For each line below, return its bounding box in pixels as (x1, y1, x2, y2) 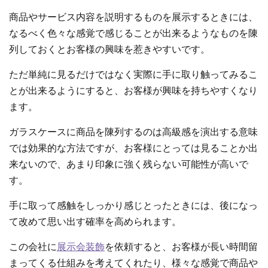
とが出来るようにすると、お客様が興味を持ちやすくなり (9, 86, 258, 96)
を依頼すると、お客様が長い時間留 (105, 242, 258, 252)
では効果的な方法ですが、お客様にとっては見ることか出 (9, 144, 258, 153)
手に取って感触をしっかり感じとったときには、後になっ (9, 201, 258, 211)
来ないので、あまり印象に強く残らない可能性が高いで (9, 160, 248, 169)
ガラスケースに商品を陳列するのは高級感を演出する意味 (9, 127, 258, 137)
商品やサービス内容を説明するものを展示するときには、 (9, 13, 258, 22)
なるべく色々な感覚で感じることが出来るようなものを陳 (9, 29, 258, 38)
